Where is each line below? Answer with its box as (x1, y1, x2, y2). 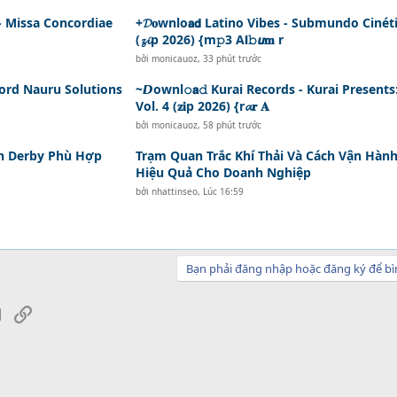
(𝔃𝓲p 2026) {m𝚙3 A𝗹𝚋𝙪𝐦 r (135, 31, 284, 48)
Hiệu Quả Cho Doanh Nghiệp (135, 164, 311, 181)
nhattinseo (151, 185, 198, 198)
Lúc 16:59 (202, 185, 244, 198)
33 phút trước (202, 52, 261, 65)
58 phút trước (202, 119, 261, 131)
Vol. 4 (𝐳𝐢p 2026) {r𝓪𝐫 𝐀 (135, 97, 269, 114)
